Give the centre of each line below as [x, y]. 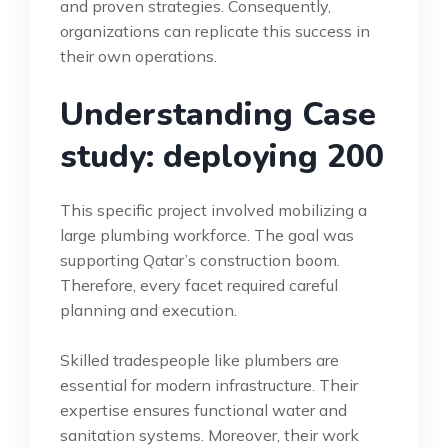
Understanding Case [218, 114]
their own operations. [138, 55]
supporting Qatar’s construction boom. [200, 259]
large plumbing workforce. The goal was [207, 234]
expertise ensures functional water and [203, 409]
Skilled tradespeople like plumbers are [199, 359]
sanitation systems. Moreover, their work [209, 434]
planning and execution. [148, 309]
